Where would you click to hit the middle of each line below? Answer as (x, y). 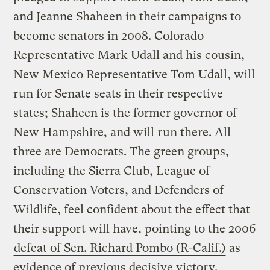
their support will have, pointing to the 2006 (135, 228)
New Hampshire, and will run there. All (122, 132)
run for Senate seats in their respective (118, 93)
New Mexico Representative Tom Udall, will (134, 74)
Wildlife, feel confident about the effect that (132, 209)
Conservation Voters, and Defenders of (119, 190)
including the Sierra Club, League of (112, 171)
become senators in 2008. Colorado (109, 36)
